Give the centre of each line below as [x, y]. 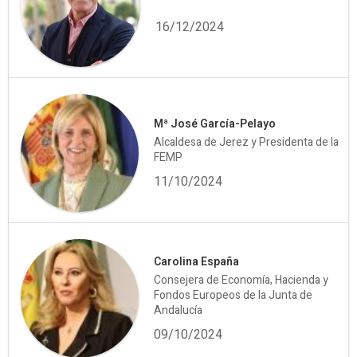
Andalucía [178, 310]
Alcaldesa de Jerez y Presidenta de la [247, 142]
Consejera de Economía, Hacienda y [241, 280]
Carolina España [197, 261]
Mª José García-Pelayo [215, 124]
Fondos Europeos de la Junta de [233, 295]
